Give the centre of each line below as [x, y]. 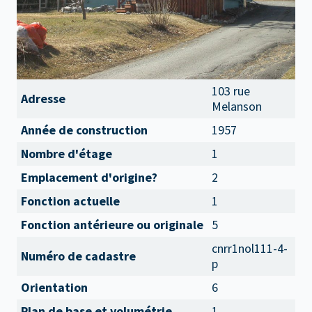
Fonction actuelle [70, 201]
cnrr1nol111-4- [250, 248]
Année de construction [84, 130]
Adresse [43, 99]
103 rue [231, 91]
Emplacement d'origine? [89, 177]
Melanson [237, 106]
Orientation [54, 287]
